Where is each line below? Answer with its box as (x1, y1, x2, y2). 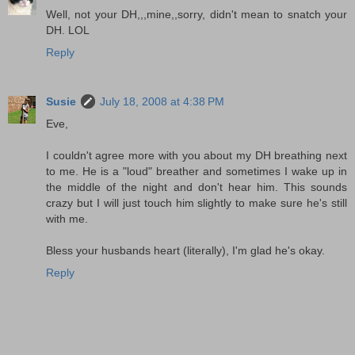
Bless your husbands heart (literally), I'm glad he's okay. (46, 243, 325, 257)
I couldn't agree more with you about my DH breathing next (46, 148, 347, 162)
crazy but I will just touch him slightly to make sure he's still (46, 196, 347, 209)
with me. (46, 212, 88, 225)
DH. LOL (46, 23, 90, 36)
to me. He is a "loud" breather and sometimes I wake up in (46, 164, 347, 177)
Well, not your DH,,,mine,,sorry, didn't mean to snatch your (46, 7, 347, 21)
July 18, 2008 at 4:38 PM (100, 94, 224, 108)
